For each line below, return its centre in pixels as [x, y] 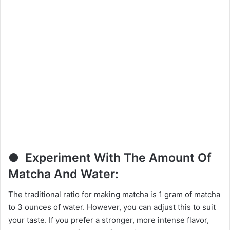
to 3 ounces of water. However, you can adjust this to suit [112, 207]
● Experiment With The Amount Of [110, 157]
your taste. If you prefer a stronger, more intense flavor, [109, 220]
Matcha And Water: [63, 174]
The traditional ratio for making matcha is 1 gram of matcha [114, 195]
